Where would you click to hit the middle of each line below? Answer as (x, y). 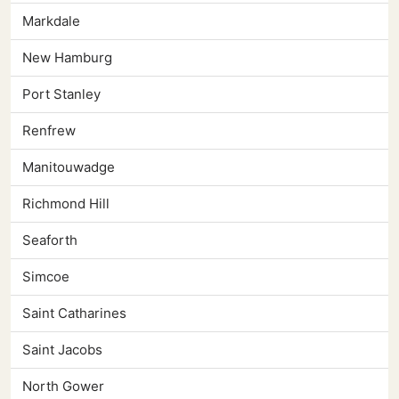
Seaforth (50, 240)
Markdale (51, 21)
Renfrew (49, 131)
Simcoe (46, 277)
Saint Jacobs (62, 350)
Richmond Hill (66, 204)
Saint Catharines (74, 313)
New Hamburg (67, 58)
